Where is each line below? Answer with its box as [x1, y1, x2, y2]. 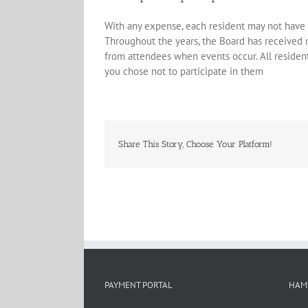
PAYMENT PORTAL [104, 278, 173, 291]
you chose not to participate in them [104, 64, 263, 78]
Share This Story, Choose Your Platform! [118, 139, 272, 150]
